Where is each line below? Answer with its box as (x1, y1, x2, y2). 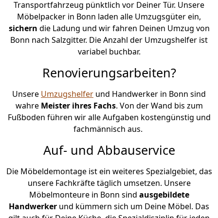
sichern (8, 22, 39, 34)
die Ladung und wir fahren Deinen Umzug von (39, 22, 210, 34)
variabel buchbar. (77, 46, 141, 57)
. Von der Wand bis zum (115, 100, 203, 111)
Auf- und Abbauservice (43, 141, 175, 158)
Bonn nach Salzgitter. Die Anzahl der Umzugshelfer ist (10, 34, 208, 45)
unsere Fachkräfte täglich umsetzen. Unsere (27, 177, 191, 188)
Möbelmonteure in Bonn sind (29, 189, 139, 200)
